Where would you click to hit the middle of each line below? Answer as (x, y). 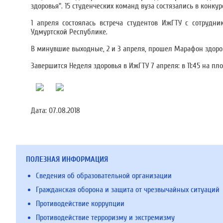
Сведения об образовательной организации (104, 176)
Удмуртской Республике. (69, 32)
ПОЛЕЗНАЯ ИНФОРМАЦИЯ (67, 159)
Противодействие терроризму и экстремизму (105, 218)
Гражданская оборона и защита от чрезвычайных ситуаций (128, 190)
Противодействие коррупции (80, 204)
